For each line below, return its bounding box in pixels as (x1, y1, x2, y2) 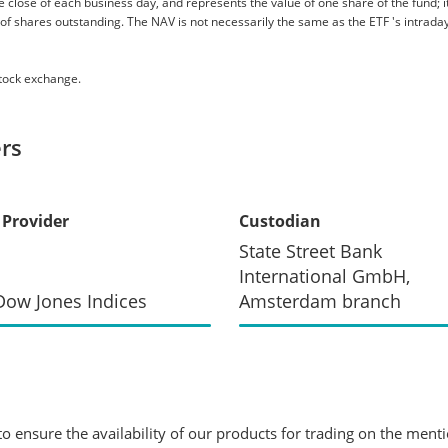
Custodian (239, 209, 321, 232)
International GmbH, (239, 263, 410, 288)
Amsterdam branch (239, 288, 401, 313)
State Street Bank (239, 238, 382, 263)
